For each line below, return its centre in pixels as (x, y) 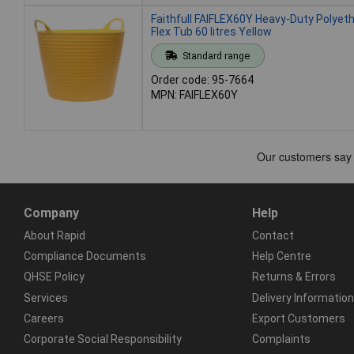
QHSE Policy (54, 277)
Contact (273, 235)
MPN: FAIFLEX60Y (194, 94)
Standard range (216, 55)
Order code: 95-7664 (202, 79)
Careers (44, 318)
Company (51, 213)
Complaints (281, 339)
